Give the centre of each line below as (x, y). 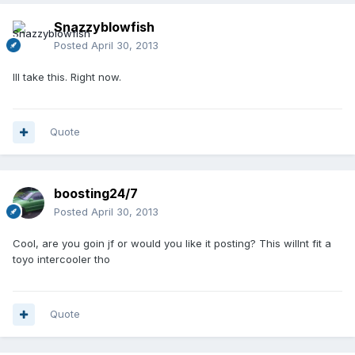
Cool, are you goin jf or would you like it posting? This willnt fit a (172, 244)
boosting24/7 (96, 194)
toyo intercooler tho (61, 260)
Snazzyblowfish (104, 27)
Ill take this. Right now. (67, 77)
